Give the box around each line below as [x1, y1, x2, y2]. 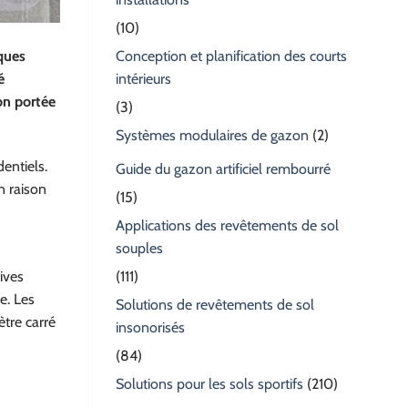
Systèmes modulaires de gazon [116, 127, 309, 145]
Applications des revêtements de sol [116, 217, 339, 235]
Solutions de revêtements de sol [116, 296, 314, 314]
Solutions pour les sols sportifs [116, 375, 303, 393]
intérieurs [116, 70, 171, 88]
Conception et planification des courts [116, 47, 347, 66]
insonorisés [116, 319, 185, 337]
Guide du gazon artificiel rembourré [116, 160, 331, 178]
